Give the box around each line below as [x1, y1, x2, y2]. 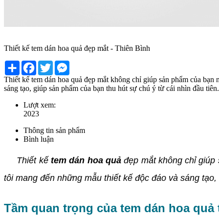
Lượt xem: [23, 100, 56, 109]
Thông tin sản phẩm [23, 126, 85, 134]
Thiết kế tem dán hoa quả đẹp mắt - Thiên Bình [4, 44, 150, 52]
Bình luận [23, 134, 54, 143]
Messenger [69, 60, 103, 68]
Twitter [53, 60, 75, 68]
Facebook [36, 60, 66, 68]
